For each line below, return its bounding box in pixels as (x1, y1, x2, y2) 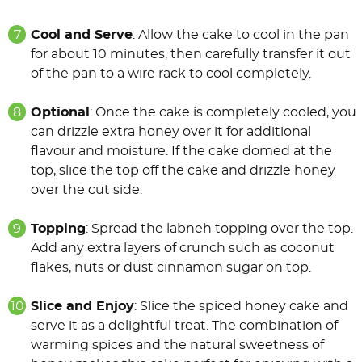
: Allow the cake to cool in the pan (133, 28, 349, 42)
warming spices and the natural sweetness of (31, 339, 324, 352)
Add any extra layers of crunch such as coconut (31, 242, 335, 255)
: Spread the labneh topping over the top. (86, 222, 353, 236)
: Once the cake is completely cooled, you (90, 106, 356, 120)
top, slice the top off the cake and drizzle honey (31, 164, 335, 178)
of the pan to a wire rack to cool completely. (31, 67, 311, 81)
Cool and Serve (31, 28, 133, 42)
